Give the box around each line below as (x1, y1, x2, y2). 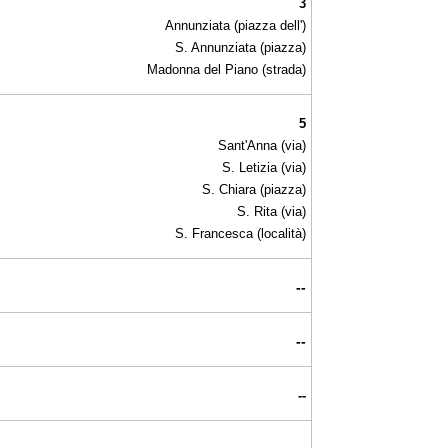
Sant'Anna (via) (218, 137, 306, 153)
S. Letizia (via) (222, 159, 306, 175)
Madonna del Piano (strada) (147, 61, 306, 77)
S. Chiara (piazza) (202, 181, 306, 197)
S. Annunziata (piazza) (175, 39, 306, 55)
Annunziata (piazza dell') (165, 17, 306, 33)
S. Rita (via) (237, 203, 306, 219)
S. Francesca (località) (175, 225, 306, 241)
